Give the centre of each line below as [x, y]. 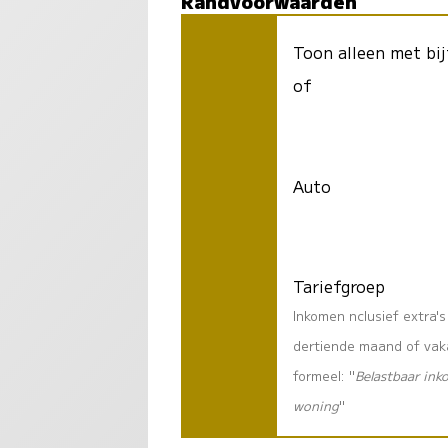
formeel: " [324, 376]
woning [316, 406]
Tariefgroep [339, 286]
